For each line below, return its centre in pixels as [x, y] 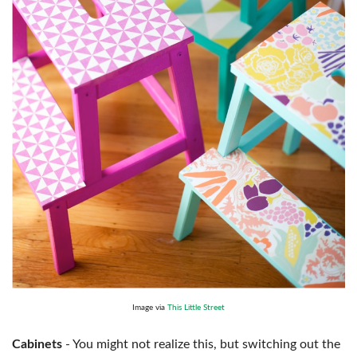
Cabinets [37, 344]
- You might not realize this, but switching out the [201, 344]
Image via [150, 307]
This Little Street [196, 307]
